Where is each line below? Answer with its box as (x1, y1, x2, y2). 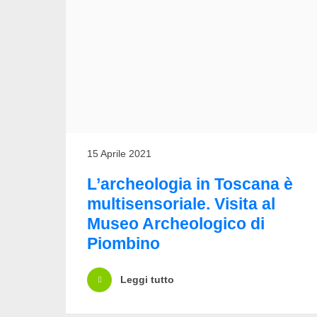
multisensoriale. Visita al (87, 194, 275, 213)
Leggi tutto (120, 274, 174, 286)
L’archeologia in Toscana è (87, 174, 293, 193)
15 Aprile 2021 (87, 147, 151, 159)
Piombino (87, 234, 160, 253)
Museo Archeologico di (87, 214, 265, 233)
